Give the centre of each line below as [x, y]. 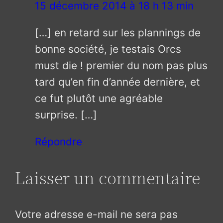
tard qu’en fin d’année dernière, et [118, 82]
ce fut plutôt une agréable [99, 98]
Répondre [59, 141]
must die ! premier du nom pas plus [121, 65]
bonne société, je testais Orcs [108, 49]
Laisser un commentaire [108, 178]
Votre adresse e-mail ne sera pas [97, 214]
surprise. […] [66, 114]
